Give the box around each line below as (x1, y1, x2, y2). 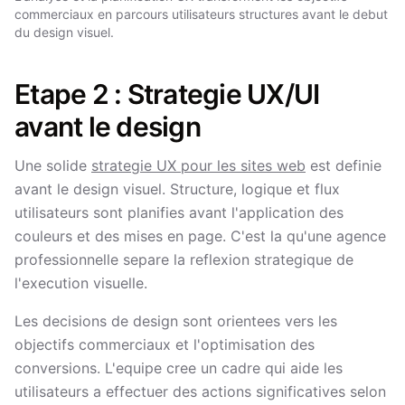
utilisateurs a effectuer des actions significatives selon (14, 382, 386, 400)
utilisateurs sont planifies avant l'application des (14, 203, 344, 221)
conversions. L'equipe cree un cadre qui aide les (14, 359, 343, 377)
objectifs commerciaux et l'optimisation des (14, 335, 315, 353)
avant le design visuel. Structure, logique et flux (14, 180, 340, 198)
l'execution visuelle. (14, 274, 147, 292)
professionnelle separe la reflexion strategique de (14, 250, 353, 268)
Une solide (14, 156, 91, 174)
